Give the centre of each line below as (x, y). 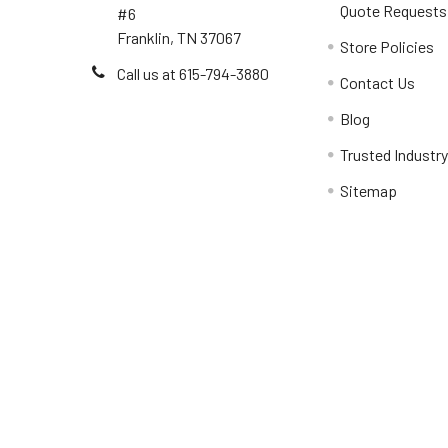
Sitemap (369, 191)
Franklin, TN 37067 (179, 38)
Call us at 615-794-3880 (193, 74)
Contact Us (378, 83)
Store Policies (387, 47)
